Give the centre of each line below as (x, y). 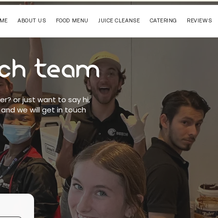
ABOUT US (32, 20)
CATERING (163, 20)
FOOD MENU (72, 20)
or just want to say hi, (52, 100)
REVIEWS (200, 20)
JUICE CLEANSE (119, 20)
